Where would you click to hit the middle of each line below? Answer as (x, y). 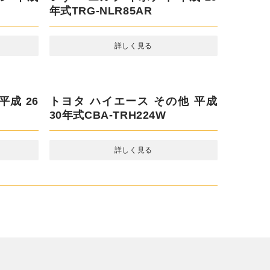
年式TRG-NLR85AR (98, 11)
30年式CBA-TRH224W (105, 115)
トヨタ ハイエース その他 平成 (133, 101)
